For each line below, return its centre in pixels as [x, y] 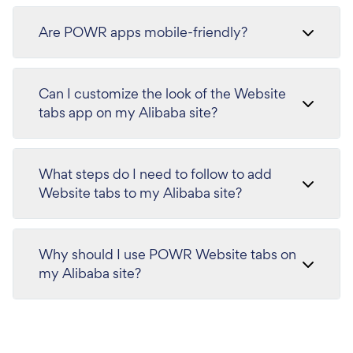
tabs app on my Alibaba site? [128, 112]
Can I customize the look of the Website [162, 93]
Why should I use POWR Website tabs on [167, 254]
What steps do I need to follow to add [155, 173]
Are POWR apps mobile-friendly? [143, 32]
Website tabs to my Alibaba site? [140, 192]
